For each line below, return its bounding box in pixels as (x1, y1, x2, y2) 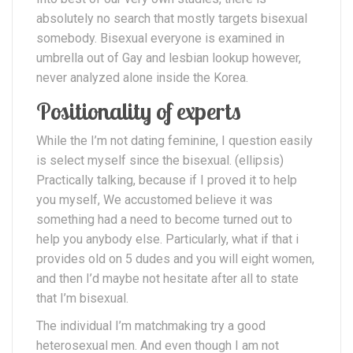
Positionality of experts (36, 95, 241, 126)
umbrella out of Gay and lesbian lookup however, (36, 50, 301, 65)
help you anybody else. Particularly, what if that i (36, 231, 299, 247)
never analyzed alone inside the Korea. (36, 69, 248, 85)
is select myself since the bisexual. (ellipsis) (36, 152, 284, 168)
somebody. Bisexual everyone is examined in (36, 30, 284, 46)
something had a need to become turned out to (36, 211, 292, 227)
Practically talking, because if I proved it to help (36, 172, 297, 188)
